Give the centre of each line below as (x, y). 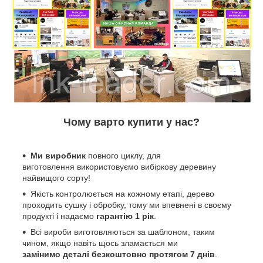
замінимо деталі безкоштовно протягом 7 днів (119, 254)
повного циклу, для (123, 156)
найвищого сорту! (56, 178)
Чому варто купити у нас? (131, 122)
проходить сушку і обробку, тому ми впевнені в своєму (127, 205)
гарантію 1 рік (125, 216)
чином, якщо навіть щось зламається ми (100, 243)
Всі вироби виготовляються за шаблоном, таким (123, 232)
